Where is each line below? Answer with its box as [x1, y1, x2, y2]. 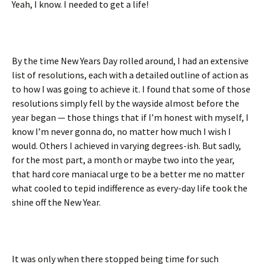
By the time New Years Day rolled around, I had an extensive [12, 55, 249, 67]
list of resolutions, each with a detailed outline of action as [12, 69, 249, 81]
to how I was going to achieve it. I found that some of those [12, 83, 250, 95]
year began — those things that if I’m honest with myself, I [12, 111, 249, 123]
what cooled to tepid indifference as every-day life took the [12, 182, 247, 194]
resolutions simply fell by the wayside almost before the [12, 97, 239, 109]
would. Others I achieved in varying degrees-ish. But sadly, [12, 140, 241, 151]
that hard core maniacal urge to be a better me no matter [12, 168, 245, 180]
